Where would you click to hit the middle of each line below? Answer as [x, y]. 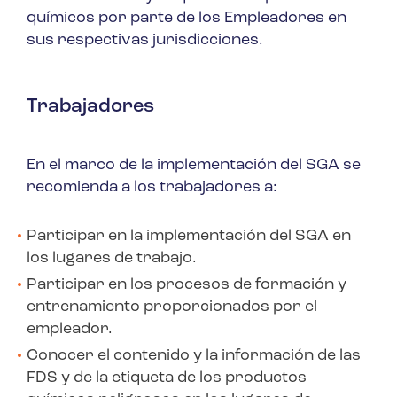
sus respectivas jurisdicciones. [145, 41]
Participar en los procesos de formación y [187, 285]
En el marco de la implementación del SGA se [194, 166]
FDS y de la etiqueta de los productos [167, 378]
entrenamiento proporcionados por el [172, 307]
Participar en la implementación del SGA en [189, 237]
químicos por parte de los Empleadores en [187, 19]
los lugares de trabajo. [112, 259]
